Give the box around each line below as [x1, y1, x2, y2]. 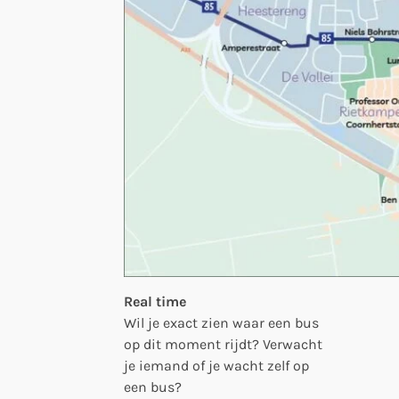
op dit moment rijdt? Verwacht [124, 335, 322, 353]
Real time [124, 292, 186, 310]
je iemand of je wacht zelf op [124, 356, 309, 374]
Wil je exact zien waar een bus [124, 313, 319, 331]
